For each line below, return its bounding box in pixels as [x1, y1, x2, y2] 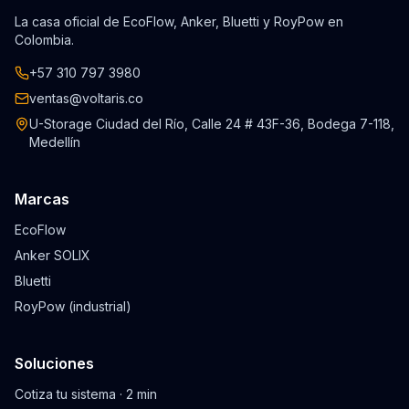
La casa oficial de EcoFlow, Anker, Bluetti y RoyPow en [15, 14, 343, 29]
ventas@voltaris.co [29, 90, 143, 106]
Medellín [29, 134, 80, 150]
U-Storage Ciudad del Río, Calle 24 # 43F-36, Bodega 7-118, [29, 116, 394, 131]
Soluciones [15, 354, 94, 372]
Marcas [15, 190, 69, 208]
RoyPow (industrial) [15, 299, 131, 314]
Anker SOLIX [15, 247, 90, 263]
